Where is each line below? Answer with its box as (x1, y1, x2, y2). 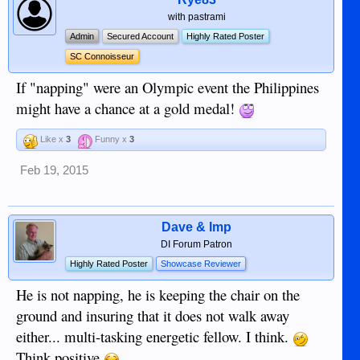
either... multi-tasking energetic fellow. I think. (16, 325, 292, 346)
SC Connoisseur (70, 51, 134, 61)
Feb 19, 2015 (20, 163, 88, 177)
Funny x (92, 133, 129, 144)
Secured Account (107, 31, 174, 41)
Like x (38, 133, 66, 144)
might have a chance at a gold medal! (16, 97, 239, 118)
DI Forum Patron (161, 238, 233, 250)
